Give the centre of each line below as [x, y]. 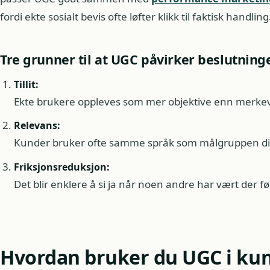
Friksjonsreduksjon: [61, 167]
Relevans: [37, 126]
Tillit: [26, 84]
